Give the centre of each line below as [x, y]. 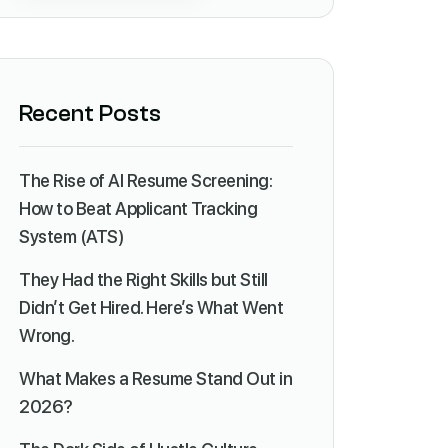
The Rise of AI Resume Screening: [145, 180]
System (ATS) [71, 236]
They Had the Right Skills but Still [143, 279]
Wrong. [46, 335]
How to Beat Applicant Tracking [138, 208]
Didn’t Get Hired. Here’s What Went [151, 307]
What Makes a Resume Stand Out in [155, 378]
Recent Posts [90, 113]
